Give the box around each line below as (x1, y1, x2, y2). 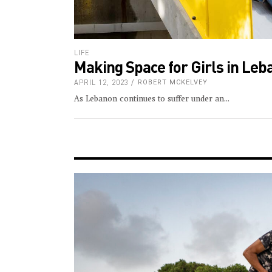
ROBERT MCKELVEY (138, 78, 208, 87)
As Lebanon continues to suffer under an (74, 95, 224, 104)
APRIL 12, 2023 (74, 78, 129, 87)
